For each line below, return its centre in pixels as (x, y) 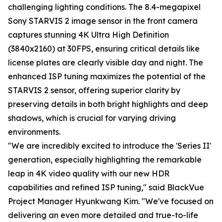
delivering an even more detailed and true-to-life (103, 215)
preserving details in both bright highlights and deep (108, 104)
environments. (34, 132)
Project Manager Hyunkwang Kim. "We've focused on (111, 201)
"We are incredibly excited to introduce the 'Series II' (110, 146)
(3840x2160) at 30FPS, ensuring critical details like (104, 49)
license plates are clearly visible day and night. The (106, 63)
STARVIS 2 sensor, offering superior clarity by (94, 90)
